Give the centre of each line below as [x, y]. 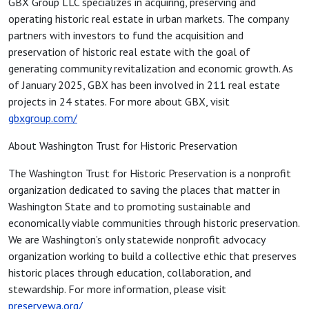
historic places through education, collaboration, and [130, 272]
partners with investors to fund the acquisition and [126, 35]
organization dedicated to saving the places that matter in [144, 189]
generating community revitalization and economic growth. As [151, 68]
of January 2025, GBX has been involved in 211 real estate [144, 84]
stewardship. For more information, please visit [117, 289]
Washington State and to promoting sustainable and [129, 206]
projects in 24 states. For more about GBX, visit [119, 101]
